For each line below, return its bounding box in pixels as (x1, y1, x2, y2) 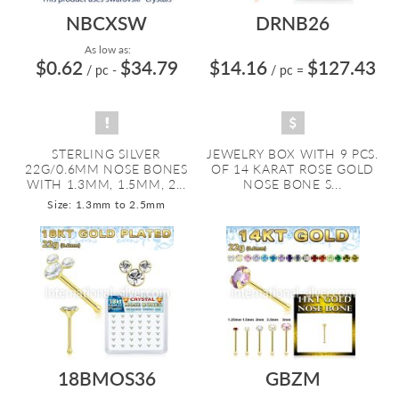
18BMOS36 (57, 367, 156, 389)
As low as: (82, 43, 131, 56)
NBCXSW (66, 12, 147, 34)
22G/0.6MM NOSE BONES (25, 161, 188, 176)
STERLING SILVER (52, 146, 161, 161)
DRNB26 (256, 12, 330, 34)
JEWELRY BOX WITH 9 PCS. (207, 146, 379, 161)
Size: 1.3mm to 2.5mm (47, 198, 166, 211)
